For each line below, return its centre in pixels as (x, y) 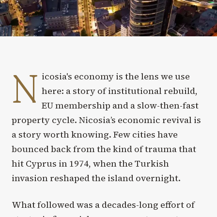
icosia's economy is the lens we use (116, 76)
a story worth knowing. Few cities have (95, 134)
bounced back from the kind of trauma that (104, 149)
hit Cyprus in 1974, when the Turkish (90, 163)
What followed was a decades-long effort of (103, 204)
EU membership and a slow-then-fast (120, 105)
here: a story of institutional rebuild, (120, 91)
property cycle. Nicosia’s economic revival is (106, 120)
